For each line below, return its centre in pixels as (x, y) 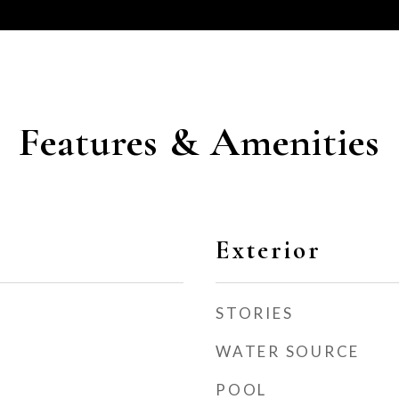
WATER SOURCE (288, 351)
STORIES (255, 313)
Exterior (269, 250)
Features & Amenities (199, 142)
